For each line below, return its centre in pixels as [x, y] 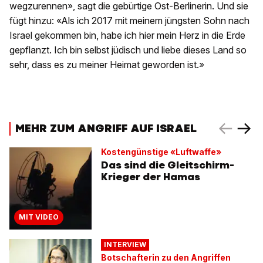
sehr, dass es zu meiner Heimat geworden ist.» [107, 65]
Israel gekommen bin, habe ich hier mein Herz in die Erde [127, 36]
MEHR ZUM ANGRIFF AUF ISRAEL [106, 128]
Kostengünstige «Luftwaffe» [161, 152]
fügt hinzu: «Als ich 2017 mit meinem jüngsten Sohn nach [129, 21]
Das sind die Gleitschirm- [168, 165]
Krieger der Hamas [151, 177]
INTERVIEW [125, 245]
